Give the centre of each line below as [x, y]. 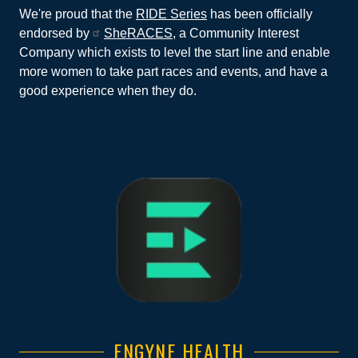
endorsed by [56, 33]
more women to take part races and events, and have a [173, 71]
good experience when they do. [108, 90]
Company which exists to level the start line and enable [175, 52]
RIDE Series [171, 14]
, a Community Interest [236, 33]
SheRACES [138, 33]
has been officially [260, 14]
